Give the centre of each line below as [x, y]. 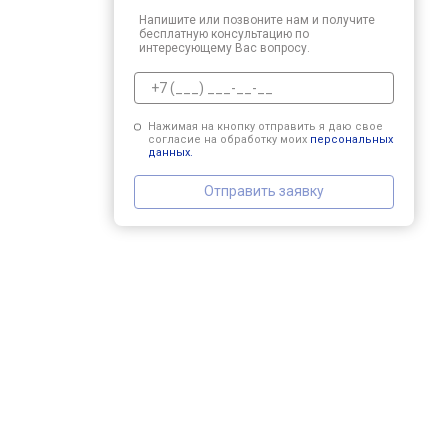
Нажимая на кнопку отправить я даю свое [265, 126]
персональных [351, 139]
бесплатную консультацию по [224, 33]
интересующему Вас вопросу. [224, 47]
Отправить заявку [264, 191]
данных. [170, 152]
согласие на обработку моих [228, 139]
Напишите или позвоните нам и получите [257, 19]
